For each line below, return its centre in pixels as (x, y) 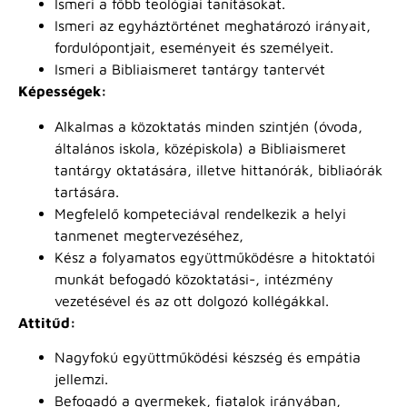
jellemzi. (81, 379)
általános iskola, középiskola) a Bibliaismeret (200, 148)
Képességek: (63, 91)
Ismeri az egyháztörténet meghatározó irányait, (213, 26)
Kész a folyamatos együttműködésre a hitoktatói (215, 257)
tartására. (87, 191)
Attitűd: (47, 322)
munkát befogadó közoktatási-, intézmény (194, 278)
